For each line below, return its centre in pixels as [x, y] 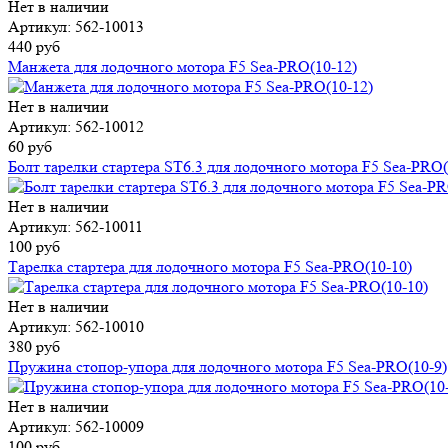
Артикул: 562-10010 [76, 327]
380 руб [34, 347]
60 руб [30, 147]
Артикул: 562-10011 [75, 227]
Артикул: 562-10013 [76, 27]
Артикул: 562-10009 [76, 427]
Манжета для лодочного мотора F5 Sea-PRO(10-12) [182, 67]
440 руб [34, 47]
